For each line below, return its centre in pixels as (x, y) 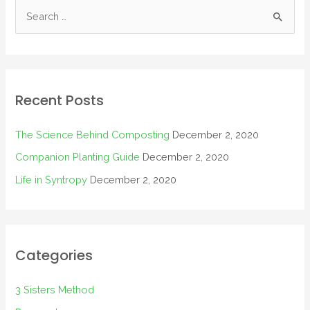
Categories (54, 256)
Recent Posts (60, 100)
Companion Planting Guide (78, 157)
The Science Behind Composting (93, 134)
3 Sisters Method (55, 290)
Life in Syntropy (52, 179)
